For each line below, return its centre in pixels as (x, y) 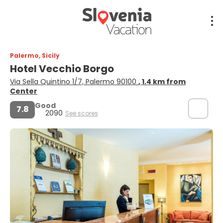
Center (24, 91)
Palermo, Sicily (35, 55)
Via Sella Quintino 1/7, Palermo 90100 (74, 81)
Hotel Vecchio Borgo (63, 68)
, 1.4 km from (162, 81)
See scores (81, 113)
